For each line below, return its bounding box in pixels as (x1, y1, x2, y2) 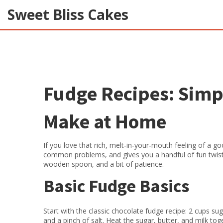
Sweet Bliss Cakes (7, 4, 128, 24)
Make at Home (43, 109, 166, 134)
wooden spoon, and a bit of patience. (43, 159, 164, 169)
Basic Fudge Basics (43, 175, 189, 197)
